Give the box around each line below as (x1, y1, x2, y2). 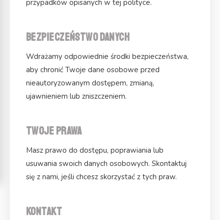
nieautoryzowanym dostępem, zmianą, (26, 78, 154, 88)
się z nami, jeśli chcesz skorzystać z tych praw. (26, 171, 177, 182)
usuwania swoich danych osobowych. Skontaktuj (26, 158, 187, 168)
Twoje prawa (26, 124, 82, 138)
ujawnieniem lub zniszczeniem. (26, 91, 127, 101)
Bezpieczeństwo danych (26, 30, 130, 44)
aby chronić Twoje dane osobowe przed (26, 64, 160, 75)
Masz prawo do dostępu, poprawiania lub (26, 145, 164, 155)
